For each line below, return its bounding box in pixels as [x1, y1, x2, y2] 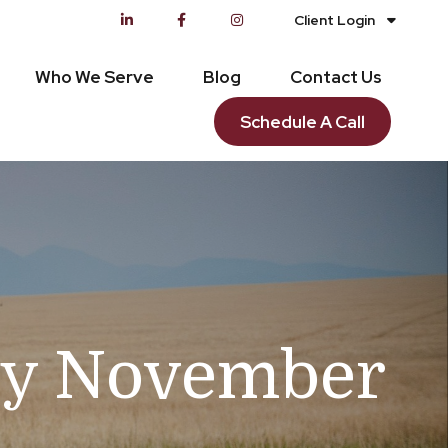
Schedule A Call [240, 111, 366, 134]
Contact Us [290, 65, 383, 88]
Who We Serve [35, 65, 155, 88]
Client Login [294, 11, 376, 29]
